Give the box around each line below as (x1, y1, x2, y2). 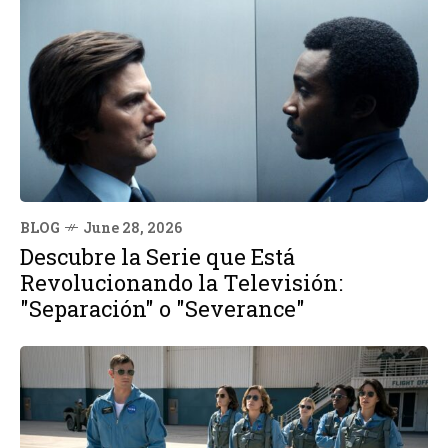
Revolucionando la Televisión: (20, 267, 343, 297)
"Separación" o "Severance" (20, 293, 305, 323)
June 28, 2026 (83, 217, 182, 237)
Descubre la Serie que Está (20, 241, 295, 271)
